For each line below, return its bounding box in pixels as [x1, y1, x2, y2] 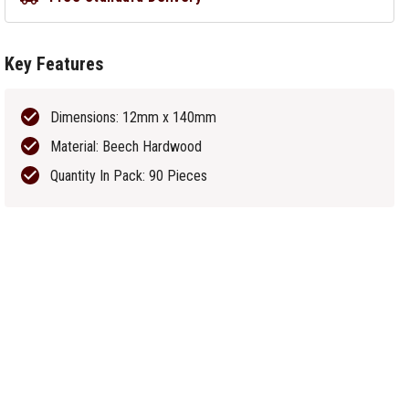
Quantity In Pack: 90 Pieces [50, 167, 208, 184]
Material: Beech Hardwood [50, 138, 203, 155]
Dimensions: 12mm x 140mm [50, 109, 217, 126]
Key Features [5, 53, 104, 75]
